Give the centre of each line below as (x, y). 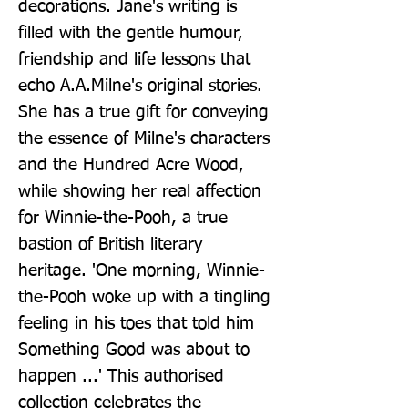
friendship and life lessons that (134, 59)
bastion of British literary (110, 244)
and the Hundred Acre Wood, (131, 165)
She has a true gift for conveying (143, 112)
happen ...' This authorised (121, 376)
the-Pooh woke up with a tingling (144, 297)
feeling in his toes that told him (136, 323)
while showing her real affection (140, 191)
